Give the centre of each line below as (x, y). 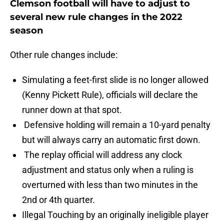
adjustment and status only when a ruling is (108, 170)
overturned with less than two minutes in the (110, 185)
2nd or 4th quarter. (58, 200)
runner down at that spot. (72, 110)
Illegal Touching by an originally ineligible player (115, 215)
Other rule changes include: (64, 55)
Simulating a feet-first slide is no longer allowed (115, 80)
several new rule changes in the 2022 (96, 17)
